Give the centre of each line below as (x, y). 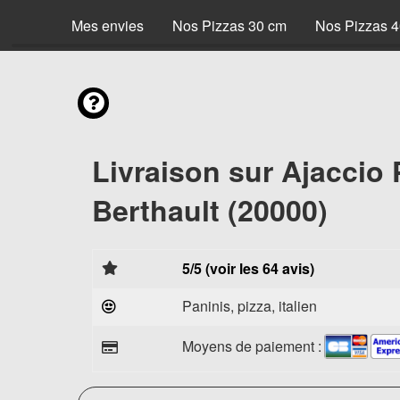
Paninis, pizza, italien (250, 306)
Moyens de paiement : (252, 346)
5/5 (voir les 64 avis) (248, 268)
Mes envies (108, 25)
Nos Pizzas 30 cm (229, 25)
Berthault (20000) (210, 210)
